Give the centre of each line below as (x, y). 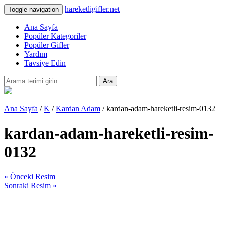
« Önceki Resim (30, 176)
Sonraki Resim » (30, 185)
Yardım (36, 54)
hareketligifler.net (92, 9)
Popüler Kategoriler (55, 36)
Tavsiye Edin (45, 63)
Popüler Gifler (47, 45)
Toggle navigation (33, 9)
